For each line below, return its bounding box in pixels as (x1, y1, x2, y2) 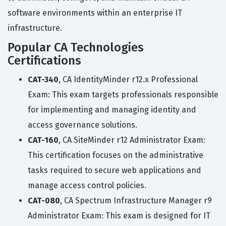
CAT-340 (28, 75, 59, 85)
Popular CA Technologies (8, 40, 144, 55)
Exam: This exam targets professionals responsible (28, 90, 218, 100)
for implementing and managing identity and (28, 105, 196, 115)
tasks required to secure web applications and (28, 165, 201, 176)
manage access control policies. (28, 181, 146, 191)
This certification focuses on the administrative (28, 150, 203, 160)
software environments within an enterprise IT (8, 8, 182, 18)
